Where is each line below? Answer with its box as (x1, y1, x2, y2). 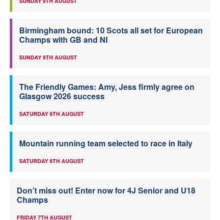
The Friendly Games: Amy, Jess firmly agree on (19, 81, 194, 92)
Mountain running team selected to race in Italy (19, 137, 192, 149)
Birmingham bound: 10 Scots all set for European (19, 25, 203, 36)
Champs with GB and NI (19, 34, 108, 45)
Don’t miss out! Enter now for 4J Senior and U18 (17, 185, 195, 196)
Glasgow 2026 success (19, 90, 105, 102)
